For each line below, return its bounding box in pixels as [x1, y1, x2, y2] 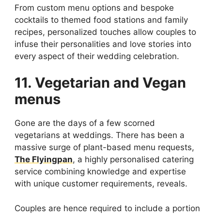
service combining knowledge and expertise [15, 167, 186, 177]
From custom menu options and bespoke [15, 2, 174, 13]
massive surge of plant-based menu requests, [15, 142, 194, 153]
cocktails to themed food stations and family [15, 15, 188, 25]
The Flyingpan [15, 155, 73, 165]
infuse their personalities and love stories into [15, 39, 191, 49]
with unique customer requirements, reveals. [15, 179, 187, 189]
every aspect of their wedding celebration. [15, 51, 179, 61]
